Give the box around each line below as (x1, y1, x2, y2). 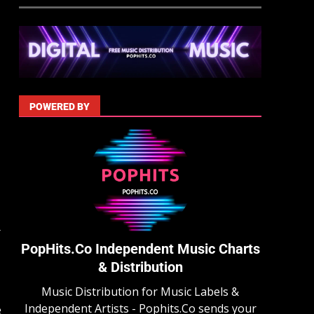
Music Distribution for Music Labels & (41, 284, 240, 300)
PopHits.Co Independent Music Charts (20, 240, 260, 258)
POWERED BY (29, 101, 90, 113)
